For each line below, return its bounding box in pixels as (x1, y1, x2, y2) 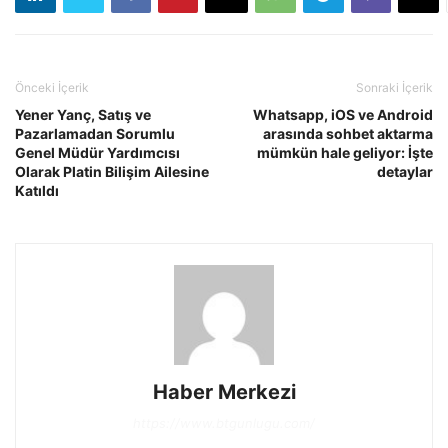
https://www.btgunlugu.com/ (133, 415, 315, 431)
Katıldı (15, 182, 59, 199)
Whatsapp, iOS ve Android (253, 106, 433, 123)
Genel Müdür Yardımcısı (15, 144, 180, 161)
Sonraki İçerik (356, 80, 433, 95)
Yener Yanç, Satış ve (15, 106, 151, 123)
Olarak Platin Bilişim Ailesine (15, 163, 209, 180)
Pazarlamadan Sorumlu (15, 125, 175, 142)
